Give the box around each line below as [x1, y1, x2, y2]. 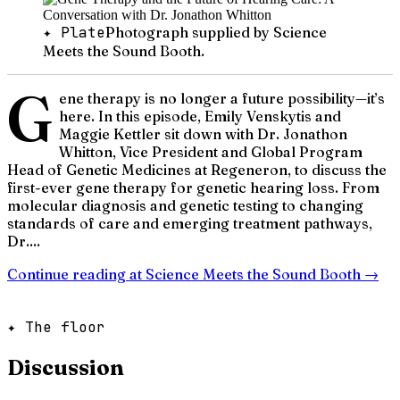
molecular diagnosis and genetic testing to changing [7, 196, 363, 214]
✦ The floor [7, 317, 105, 337]
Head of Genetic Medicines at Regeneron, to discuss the [7, 160, 387, 179]
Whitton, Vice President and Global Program [58, 142, 362, 161]
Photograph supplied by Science [105, 22, 327, 41]
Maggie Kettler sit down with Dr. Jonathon [58, 124, 347, 143]
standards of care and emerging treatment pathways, [7, 213, 372, 232]
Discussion [7, 354, 124, 380]
